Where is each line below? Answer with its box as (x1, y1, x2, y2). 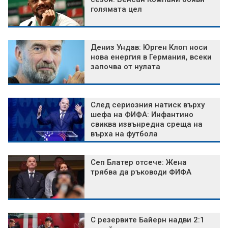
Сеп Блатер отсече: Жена (91, 158, 187, 167)
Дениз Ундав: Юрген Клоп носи (91, 43, 208, 52)
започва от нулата (91, 62, 160, 72)
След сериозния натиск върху (91, 100, 205, 110)
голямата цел (91, 5, 142, 14)
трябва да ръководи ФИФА (91, 167, 191, 177)
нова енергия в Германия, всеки (91, 52, 212, 62)
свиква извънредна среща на (91, 120, 203, 129)
